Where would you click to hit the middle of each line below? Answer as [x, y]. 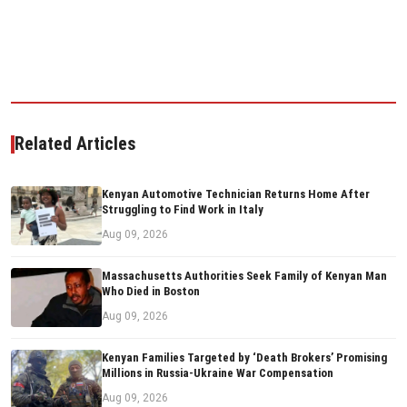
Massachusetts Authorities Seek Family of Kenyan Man [244, 276]
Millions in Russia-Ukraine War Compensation [218, 373]
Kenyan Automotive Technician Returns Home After [236, 194]
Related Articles [75, 144]
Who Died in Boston [151, 292]
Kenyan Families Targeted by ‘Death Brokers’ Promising [244, 358]
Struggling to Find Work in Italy [183, 210]
